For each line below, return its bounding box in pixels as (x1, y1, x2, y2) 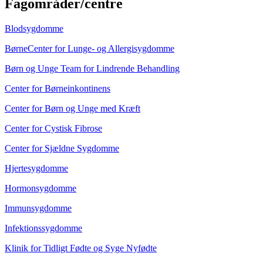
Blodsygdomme (5, 23, 63, 33)
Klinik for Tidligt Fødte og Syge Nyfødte (5, 242, 157, 253)
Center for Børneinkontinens (5, 83, 110, 93)
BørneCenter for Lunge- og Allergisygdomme (5, 43, 174, 53)
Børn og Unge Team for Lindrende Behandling (5, 63, 180, 73)
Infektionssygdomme (5, 222, 82, 233)
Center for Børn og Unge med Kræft (5, 103, 140, 113)
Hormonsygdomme (5, 183, 76, 193)
